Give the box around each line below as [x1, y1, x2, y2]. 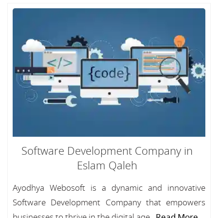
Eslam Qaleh [77, 158, 137, 174]
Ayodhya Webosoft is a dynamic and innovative [13, 182, 205, 194]
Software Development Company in [21, 144, 193, 159]
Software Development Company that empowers [13, 197, 205, 209]
